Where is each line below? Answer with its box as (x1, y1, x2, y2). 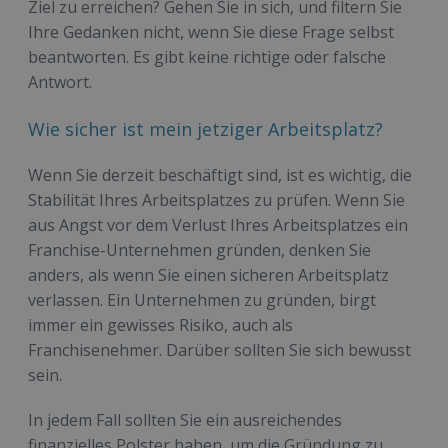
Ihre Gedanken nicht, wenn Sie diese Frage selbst (28, 20, 394, 43)
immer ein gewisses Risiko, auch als (28, 313, 293, 336)
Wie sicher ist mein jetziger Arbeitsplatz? (28, 116, 383, 141)
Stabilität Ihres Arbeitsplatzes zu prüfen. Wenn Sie (28, 188, 405, 211)
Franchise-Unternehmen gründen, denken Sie (28, 238, 371, 261)
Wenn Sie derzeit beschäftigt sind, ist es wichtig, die (28, 163, 412, 186)
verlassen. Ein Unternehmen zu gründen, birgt (28, 288, 376, 311)
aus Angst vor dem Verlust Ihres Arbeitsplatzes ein (28, 213, 408, 236)
